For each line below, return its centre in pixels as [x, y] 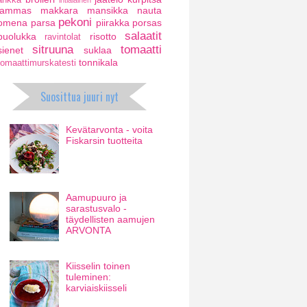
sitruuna [53, 50]
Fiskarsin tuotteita [105, 140]
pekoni [75, 22]
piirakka [112, 23]
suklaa [97, 50]
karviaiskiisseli [97, 287]
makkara [59, 10]
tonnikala [98, 62]
